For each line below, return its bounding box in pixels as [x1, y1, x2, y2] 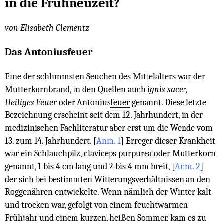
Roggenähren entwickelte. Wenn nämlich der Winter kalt [5, 186, 211, 197]
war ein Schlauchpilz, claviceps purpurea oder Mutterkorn [5, 148, 216, 158]
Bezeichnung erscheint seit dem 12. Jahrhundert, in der [5, 110, 203, 120]
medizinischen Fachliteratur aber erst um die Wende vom [5, 122, 213, 133]
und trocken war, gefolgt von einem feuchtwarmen [5, 199, 188, 210]
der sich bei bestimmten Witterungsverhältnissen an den [5, 174, 210, 184]
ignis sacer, [147, 84, 188, 94]
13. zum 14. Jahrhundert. [5, 135, 93, 146]
